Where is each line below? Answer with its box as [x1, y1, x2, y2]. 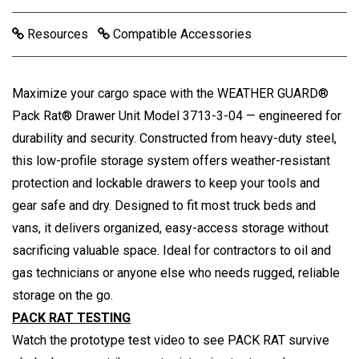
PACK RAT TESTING [12, 310, 131, 326]
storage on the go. [12, 288, 113, 304]
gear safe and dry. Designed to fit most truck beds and [12, 198, 316, 214]
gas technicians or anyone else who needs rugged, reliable [12, 265, 340, 281]
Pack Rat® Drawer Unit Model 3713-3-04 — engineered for [12, 108, 341, 124]
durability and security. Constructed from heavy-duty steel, [12, 131, 337, 147]
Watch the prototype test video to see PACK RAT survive [12, 333, 329, 349]
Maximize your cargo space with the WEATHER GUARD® [12, 86, 329, 102]
